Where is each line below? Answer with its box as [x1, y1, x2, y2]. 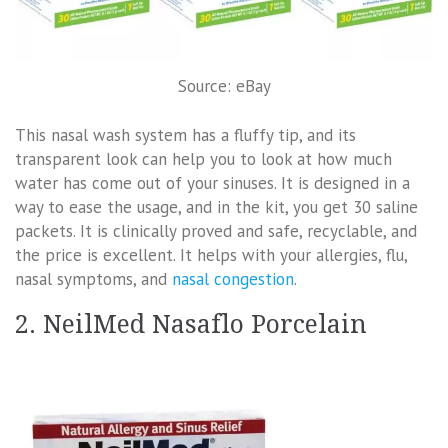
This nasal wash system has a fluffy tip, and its [15, 124, 356, 147]
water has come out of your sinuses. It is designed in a [15, 172, 410, 195]
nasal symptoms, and [15, 268, 172, 291]
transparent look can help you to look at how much [15, 148, 392, 171]
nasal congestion [172, 268, 294, 291]
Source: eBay [177, 74, 271, 97]
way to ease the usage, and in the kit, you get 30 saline [15, 196, 418, 219]
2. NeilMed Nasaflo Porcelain [15, 310, 367, 340]
